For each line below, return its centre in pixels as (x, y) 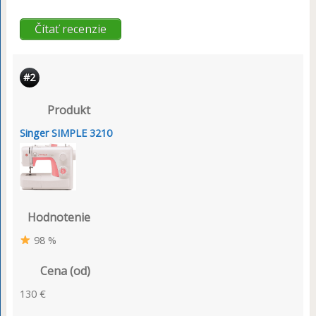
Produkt (68, 110)
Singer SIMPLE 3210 (66, 133)
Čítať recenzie (70, 29)
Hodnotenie (59, 217)
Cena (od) (65, 271)
